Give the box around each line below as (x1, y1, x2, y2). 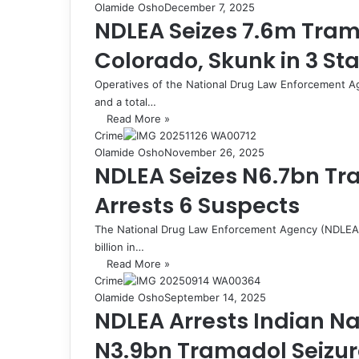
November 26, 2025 (164, 145, 264, 159)
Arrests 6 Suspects (95, 190, 300, 220)
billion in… (95, 240, 144, 253)
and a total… (95, 95, 156, 108)
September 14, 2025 (164, 290, 266, 304)
